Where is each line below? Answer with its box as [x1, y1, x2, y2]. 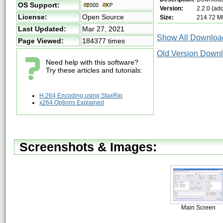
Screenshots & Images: [19, 139, 157, 154]
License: [18, 13, 47, 21]
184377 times [82, 37, 125, 45]
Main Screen [181, 204, 216, 212]
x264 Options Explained [39, 99, 104, 106]
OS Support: [18, 1, 60, 9]
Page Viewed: [18, 37, 64, 45]
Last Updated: [18, 25, 66, 33]
